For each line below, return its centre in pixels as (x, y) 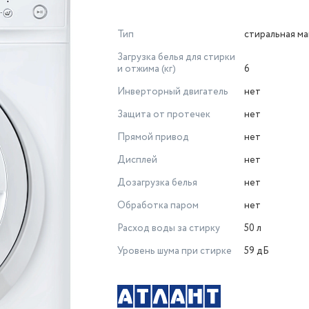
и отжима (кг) (147, 69)
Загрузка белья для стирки (176, 57)
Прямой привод (153, 137)
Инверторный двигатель (173, 92)
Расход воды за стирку (169, 228)
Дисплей (137, 160)
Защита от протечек (164, 114)
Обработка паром (158, 206)
